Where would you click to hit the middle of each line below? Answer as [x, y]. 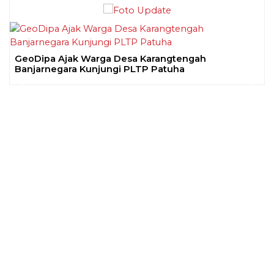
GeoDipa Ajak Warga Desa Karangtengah [110, 59]
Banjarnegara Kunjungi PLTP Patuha [100, 69]
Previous [41, 89]
